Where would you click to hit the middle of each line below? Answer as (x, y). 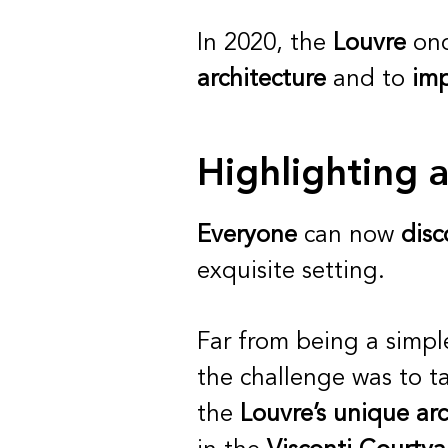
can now (349, 236)
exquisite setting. (291, 272)
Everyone (247, 236)
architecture (261, 80)
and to (369, 80)
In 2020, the (265, 44)
